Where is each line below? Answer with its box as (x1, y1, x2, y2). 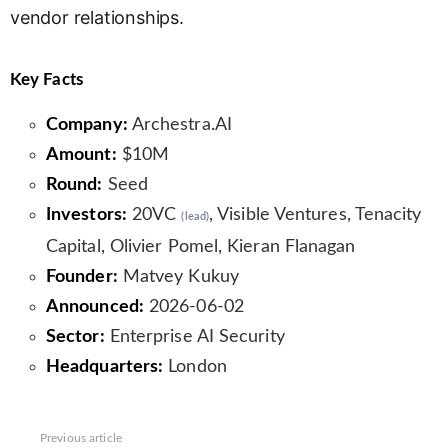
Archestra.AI (127, 116, 232, 135)
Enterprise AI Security (104, 328, 285, 347)
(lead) (181, 211, 209, 223)
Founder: (46, 268, 118, 287)
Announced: (46, 298, 144, 317)
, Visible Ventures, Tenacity (209, 206, 422, 225)
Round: (46, 176, 103, 195)
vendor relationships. (10, 7, 184, 29)
